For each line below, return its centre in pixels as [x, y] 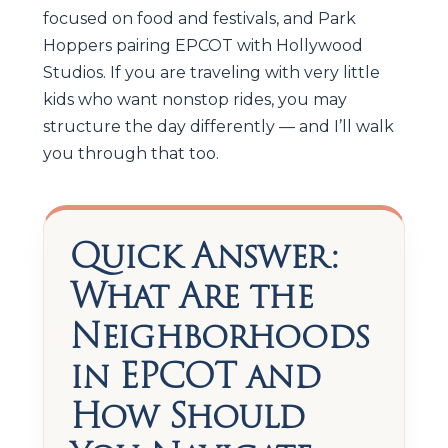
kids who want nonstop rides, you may [195, 99]
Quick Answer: [204, 255]
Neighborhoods [219, 335]
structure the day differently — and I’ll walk [218, 126]
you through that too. [131, 153]
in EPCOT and [195, 375]
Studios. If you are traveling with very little [211, 72]
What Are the [191, 295]
